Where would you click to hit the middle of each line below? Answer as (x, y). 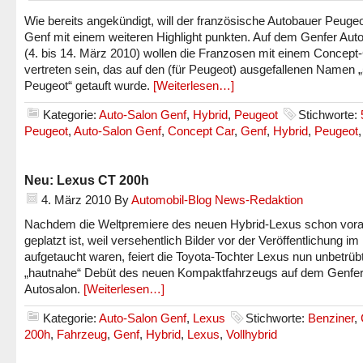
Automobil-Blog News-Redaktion (217, 200)
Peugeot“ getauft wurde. (89, 85)
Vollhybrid (252, 334)
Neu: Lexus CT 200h (87, 180)
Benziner (331, 318)
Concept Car (201, 131)
